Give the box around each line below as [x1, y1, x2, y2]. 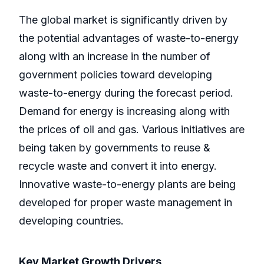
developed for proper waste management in [19, 196, 232, 209]
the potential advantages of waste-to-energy [19, 32, 239, 45]
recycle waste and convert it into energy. [19, 160, 217, 173]
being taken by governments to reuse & [19, 141, 210, 154]
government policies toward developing [19, 68, 212, 81]
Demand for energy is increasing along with [19, 105, 230, 118]
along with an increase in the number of [19, 50, 210, 63]
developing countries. [19, 214, 124, 227]
